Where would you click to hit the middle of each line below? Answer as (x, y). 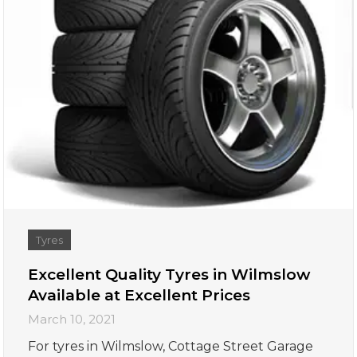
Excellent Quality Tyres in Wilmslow (169, 275)
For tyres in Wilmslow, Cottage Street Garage (171, 347)
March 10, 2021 (72, 320)
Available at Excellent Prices (139, 296)
